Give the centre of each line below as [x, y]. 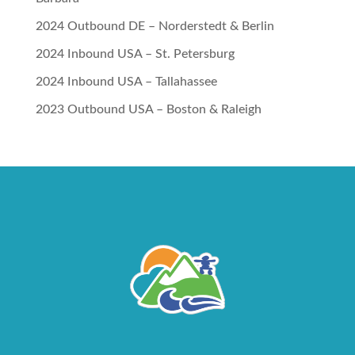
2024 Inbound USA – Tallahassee [126, 82]
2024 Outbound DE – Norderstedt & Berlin [155, 27]
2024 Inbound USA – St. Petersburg [135, 54]
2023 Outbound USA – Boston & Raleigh [148, 110]
